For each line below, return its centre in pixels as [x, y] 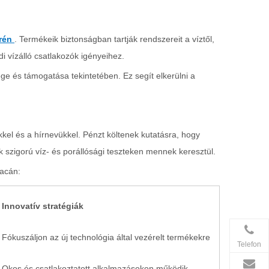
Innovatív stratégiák [43, 206]
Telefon [249, 244]
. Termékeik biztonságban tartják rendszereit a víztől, [114, 39]
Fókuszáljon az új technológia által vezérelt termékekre [106, 237]
